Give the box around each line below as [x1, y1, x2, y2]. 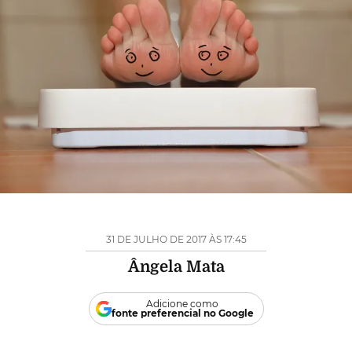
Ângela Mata [127, 257, 225, 276]
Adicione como [146, 297, 218, 310]
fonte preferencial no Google [111, 306, 254, 319]
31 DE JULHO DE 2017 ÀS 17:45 [105, 233, 247, 245]
